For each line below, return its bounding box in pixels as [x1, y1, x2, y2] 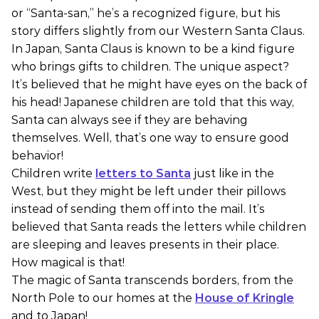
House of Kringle [195, 291, 294, 305]
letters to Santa [95, 167, 191, 181]
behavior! [11, 149, 63, 163]
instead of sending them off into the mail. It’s [11, 202, 265, 216]
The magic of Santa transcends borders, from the [11, 273, 293, 288]
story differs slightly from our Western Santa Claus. [11, 24, 305, 38]
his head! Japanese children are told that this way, [11, 95, 294, 110]
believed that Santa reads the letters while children [11, 220, 306, 234]
